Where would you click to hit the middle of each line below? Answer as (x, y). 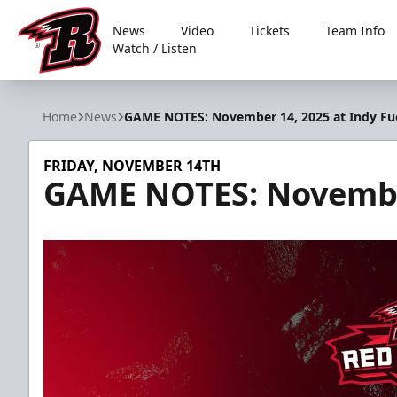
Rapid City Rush (69, 83)
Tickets (270, 31)
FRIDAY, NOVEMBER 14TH (132, 166)
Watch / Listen (155, 48)
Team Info (355, 31)
